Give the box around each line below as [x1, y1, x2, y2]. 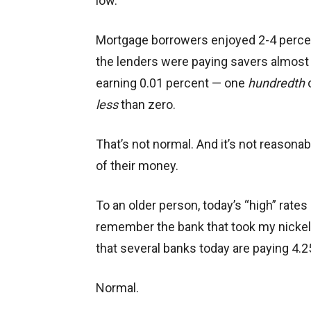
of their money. [96, 158, 178, 174]
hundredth [248, 76, 305, 91]
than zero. [118, 97, 176, 112]
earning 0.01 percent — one [96, 76, 248, 91]
